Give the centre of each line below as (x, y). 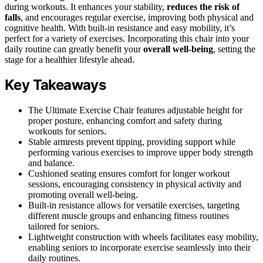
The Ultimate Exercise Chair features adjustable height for (135, 110)
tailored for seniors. (64, 227)
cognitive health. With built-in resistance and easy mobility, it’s (120, 28)
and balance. (51, 163)
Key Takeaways (55, 85)
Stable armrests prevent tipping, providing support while (132, 142)
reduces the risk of (203, 6)
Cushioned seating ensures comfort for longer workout (129, 174)
